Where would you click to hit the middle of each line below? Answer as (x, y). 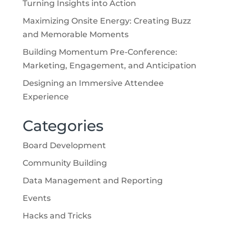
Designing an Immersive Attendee (93, 83)
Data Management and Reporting (92, 180)
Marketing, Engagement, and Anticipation (109, 65)
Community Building (65, 163)
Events (36, 198)
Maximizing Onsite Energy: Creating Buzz (106, 21)
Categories (63, 126)
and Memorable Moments (75, 34)
